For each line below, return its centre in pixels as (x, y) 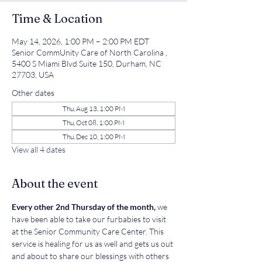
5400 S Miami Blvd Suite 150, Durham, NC (87, 63)
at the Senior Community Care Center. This (89, 231)
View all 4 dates (39, 149)
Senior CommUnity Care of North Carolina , (89, 52)
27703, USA (33, 75)
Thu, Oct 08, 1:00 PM (94, 123)
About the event (55, 183)
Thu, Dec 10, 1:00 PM (94, 137)
